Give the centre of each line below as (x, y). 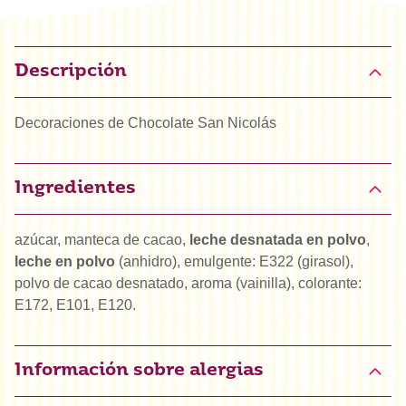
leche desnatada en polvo (278, 240)
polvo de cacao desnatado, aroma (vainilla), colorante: (188, 284)
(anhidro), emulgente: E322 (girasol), (234, 262)
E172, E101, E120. (75, 305)
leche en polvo (65, 262)
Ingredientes (75, 189)
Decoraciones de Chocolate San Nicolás (145, 123)
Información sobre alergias (139, 372)
